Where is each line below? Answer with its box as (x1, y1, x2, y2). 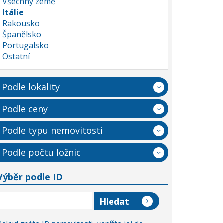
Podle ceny (2, 103, 48, 114)
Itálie (2, 7, 24, 18)
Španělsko (2, 29, 41, 40)
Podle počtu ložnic (2, 146, 81, 158)
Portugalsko (2, 40, 49, 51)
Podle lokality (2, 81, 60, 93)
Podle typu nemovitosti (2, 124, 103, 136)
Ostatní (2, 51, 30, 62)
